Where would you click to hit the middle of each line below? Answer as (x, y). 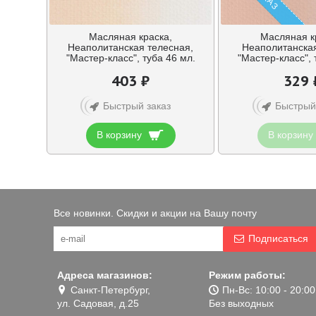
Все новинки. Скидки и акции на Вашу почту (155, 213)
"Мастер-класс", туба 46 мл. (130, 57)
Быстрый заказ (137, 105)
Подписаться (278, 238)
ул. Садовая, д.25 (98, 304)
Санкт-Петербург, (110, 290)
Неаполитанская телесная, (130, 47)
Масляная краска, (130, 36)
